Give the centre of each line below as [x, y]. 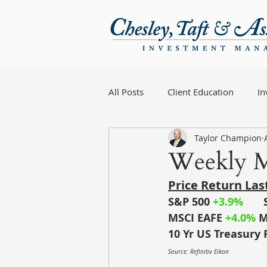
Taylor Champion [228, 138]
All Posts [126, 91]
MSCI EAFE [195, 218]
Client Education [201, 91]
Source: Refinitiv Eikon [198, 252]
